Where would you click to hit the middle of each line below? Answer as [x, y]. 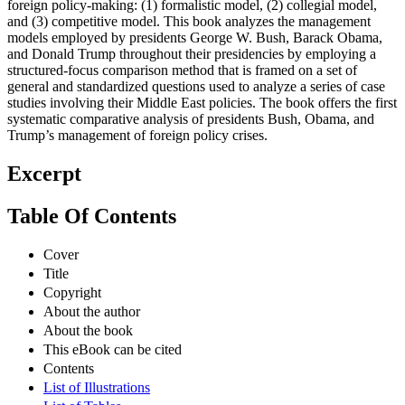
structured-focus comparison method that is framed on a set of [182, 71]
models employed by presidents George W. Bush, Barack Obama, [195, 38]
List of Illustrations [97, 387]
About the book [88, 330]
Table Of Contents [92, 217]
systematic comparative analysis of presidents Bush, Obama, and [191, 119]
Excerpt [44, 174]
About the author [92, 311]
